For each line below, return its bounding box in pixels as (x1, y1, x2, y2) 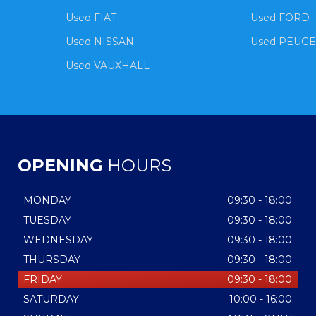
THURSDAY (23, 253, 80, 266)
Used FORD (250, 11, 310, 24)
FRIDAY (23, 272, 62, 286)
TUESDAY (23, 213, 71, 226)
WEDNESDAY (23, 233, 93, 246)
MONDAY (23, 193, 71, 207)
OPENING (17, 154, 103, 176)
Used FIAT (65, 11, 116, 24)
